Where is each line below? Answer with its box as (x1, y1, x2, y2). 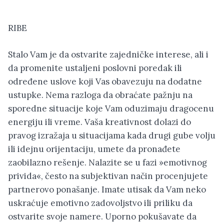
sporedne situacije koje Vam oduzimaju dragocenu (8, 102, 214, 114)
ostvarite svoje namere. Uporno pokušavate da (8, 210, 196, 222)
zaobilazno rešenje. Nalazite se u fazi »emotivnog (8, 156, 207, 168)
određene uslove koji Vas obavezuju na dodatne (8, 75, 202, 87)
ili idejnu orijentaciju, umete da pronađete (8, 143, 180, 154)
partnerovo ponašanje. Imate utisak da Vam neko (8, 183, 206, 195)
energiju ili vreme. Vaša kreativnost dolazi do (8, 116, 191, 127)
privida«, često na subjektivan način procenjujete (8, 170, 208, 181)
